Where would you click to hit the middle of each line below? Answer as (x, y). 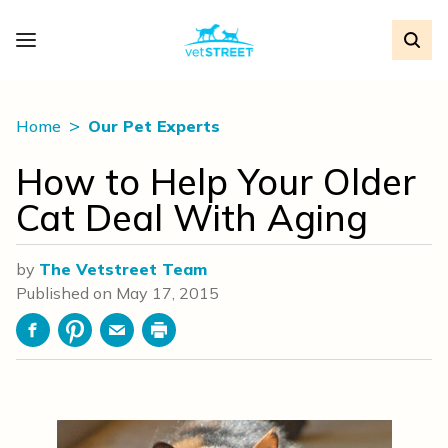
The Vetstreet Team (123, 269)
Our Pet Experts (154, 126)
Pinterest (107, 340)
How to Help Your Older (216, 181)
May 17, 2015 (167, 293)
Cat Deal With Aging (192, 217)
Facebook (67, 340)
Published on (66, 293)
